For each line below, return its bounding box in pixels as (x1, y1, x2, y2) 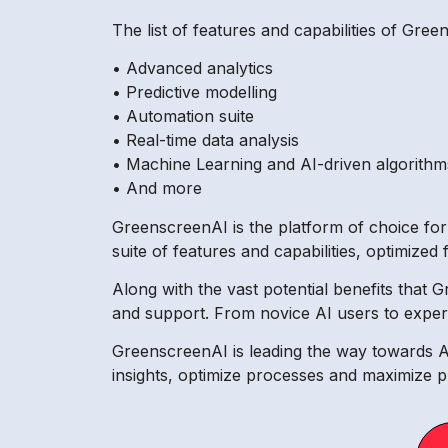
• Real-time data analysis (112, 130, 299, 151)
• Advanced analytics (112, 58, 273, 79)
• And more (112, 178, 202, 199)
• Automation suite (112, 106, 254, 127)
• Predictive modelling (112, 82, 277, 103)
